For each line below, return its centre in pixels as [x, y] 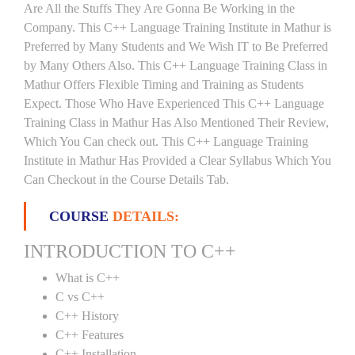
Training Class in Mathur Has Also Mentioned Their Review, [176, 122]
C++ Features [90, 335]
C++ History [87, 316]
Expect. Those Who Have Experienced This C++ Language [174, 103]
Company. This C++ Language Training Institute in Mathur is [177, 27]
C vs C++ [80, 297]
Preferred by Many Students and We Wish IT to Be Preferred [176, 46]
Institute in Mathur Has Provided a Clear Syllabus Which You [177, 160]
